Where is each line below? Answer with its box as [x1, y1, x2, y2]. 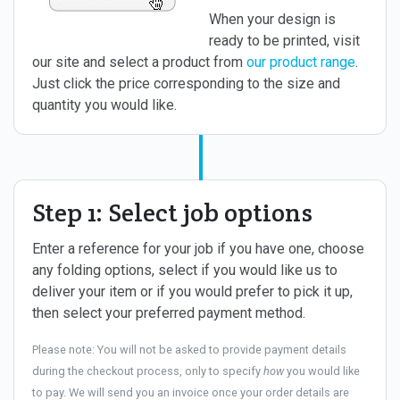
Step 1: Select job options [32, 196, 312, 229]
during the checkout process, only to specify [32, 363, 263, 378]
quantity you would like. [32, 96, 177, 113]
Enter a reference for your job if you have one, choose [32, 239, 364, 257]
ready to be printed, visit [209, 31, 360, 49]
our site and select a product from [32, 53, 246, 71]
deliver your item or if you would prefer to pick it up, [32, 282, 353, 300]
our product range [246, 53, 355, 71]
